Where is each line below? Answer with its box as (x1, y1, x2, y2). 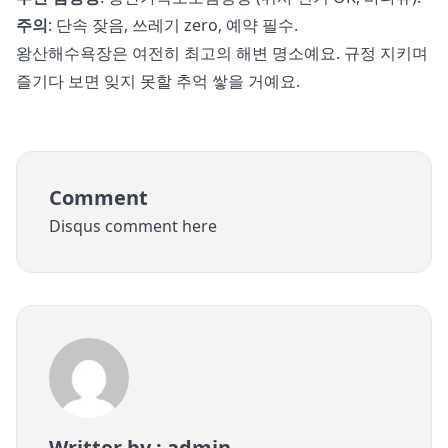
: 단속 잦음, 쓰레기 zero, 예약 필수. (48, 14, 298, 37)
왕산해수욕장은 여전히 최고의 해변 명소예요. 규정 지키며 (16, 42, 428, 65)
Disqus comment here (49, 215, 217, 238)
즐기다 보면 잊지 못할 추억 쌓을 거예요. (16, 70, 300, 93)
